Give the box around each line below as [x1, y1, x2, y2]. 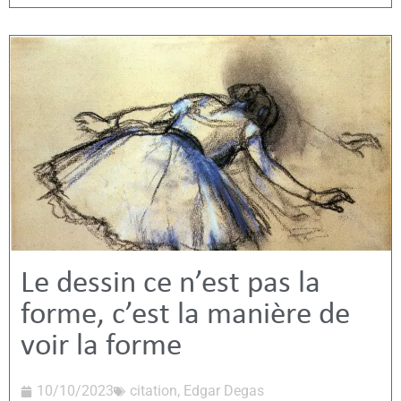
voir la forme [21, 331, 182, 363]
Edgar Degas [183, 382, 264, 399]
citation [130, 382, 177, 399]
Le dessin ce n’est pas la [21, 269, 320, 300]
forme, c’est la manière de [21, 300, 350, 331]
